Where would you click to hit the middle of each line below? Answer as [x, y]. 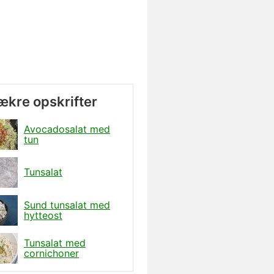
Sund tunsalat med [67, 205]
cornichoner [51, 253]
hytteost [43, 215]
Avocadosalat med [67, 129]
